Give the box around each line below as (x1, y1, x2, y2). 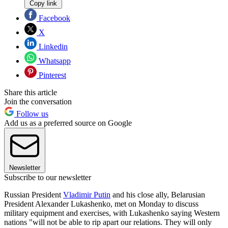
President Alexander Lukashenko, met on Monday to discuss (4, 199, 198, 208)
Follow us (14, 109, 48, 118)
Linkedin (37, 42, 68, 51)
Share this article (4, 88, 57, 97)
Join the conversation (4, 97, 72, 106)
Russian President (4, 190, 63, 199)
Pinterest (37, 70, 66, 79)
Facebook (37, 13, 70, 22)
